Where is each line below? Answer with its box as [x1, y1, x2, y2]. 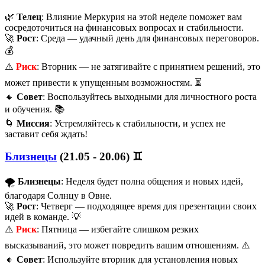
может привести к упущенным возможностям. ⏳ [5, 77, 202, 88]
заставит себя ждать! [5, 128, 88, 139]
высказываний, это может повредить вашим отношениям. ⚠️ [5, 240, 250, 251]
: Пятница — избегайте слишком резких [37, 224, 199, 235]
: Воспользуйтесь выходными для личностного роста [43, 91, 257, 102]
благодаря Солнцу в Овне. [5, 190, 112, 201]
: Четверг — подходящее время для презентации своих [36, 201, 257, 212]
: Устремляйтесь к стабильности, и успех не [50, 118, 225, 128]
